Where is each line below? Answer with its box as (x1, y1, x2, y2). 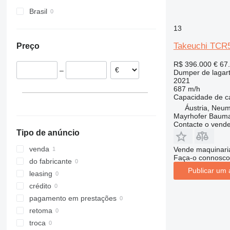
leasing (29, 169, 52, 178)
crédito (29, 182, 51, 190)
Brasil (29, 7, 47, 16)
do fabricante (29, 157, 72, 166)
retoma (29, 206, 52, 215)
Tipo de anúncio (16, 128, 80, 138)
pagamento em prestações (29, 194, 117, 203)
